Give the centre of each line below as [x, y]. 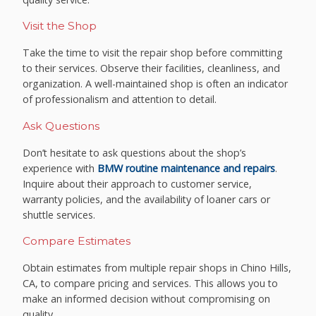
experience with [60, 168]
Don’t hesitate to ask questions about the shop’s [135, 152]
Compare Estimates [77, 241]
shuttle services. [59, 214]
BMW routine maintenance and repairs [187, 168]
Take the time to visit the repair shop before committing [153, 53]
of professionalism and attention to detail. [120, 99]
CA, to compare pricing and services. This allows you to [151, 284]
